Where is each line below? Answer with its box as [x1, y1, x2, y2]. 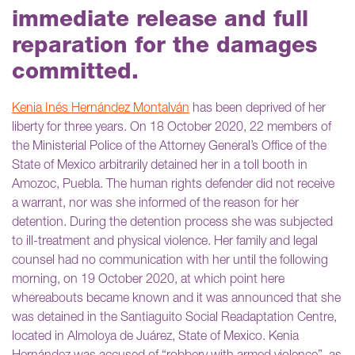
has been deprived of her [189, 102, 326, 116]
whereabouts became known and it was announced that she [12, 292, 341, 306]
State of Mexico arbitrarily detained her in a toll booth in [12, 159, 307, 173]
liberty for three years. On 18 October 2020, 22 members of [12, 121, 331, 135]
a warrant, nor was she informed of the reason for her [12, 197, 299, 211]
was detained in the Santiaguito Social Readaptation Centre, [12, 311, 337, 325]
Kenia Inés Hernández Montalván [12, 102, 189, 116]
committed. [12, 62, 139, 85]
